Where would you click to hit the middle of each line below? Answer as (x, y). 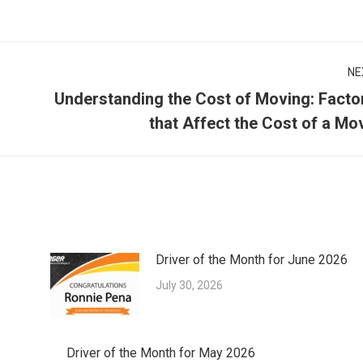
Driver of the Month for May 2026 (160, 353)
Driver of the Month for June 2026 (251, 260)
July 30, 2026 (189, 286)
